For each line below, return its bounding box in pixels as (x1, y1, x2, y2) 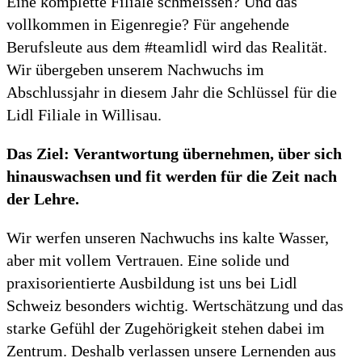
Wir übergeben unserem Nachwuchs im (6, 61, 264, 79)
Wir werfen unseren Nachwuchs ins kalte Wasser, (6, 229, 329, 247)
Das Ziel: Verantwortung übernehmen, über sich (6, 145, 342, 163)
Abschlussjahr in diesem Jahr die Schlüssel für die (6, 83, 337, 102)
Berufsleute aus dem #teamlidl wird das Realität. (6, 38, 327, 57)
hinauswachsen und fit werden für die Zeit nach (6, 167, 337, 186)
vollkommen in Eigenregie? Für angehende (6, 15, 289, 34)
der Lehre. (6, 190, 79, 208)
